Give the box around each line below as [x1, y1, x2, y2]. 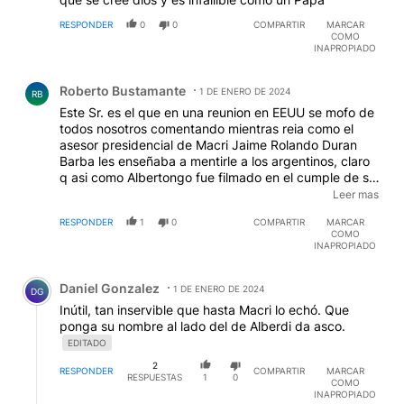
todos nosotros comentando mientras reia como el [60, 120, 353, 136]
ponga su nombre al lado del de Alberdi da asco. [60, 317, 345, 334]
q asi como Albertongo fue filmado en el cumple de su [60, 169, 376, 185]
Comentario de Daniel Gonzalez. [14, 265, 235, 283]
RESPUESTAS [127, 371, 183, 382]
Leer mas [333, 187, 379, 201]
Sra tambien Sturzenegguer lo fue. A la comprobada [60, 185, 367, 201]
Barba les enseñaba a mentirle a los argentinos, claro [60, 152, 370, 169]
